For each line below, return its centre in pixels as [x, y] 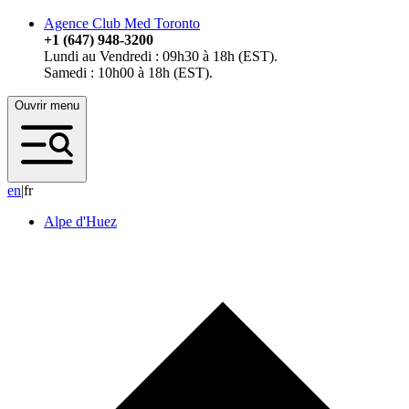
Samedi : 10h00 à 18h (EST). [128, 73]
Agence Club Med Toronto [122, 24]
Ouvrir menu [47, 106]
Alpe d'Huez [80, 222]
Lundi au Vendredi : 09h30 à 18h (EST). [161, 57]
